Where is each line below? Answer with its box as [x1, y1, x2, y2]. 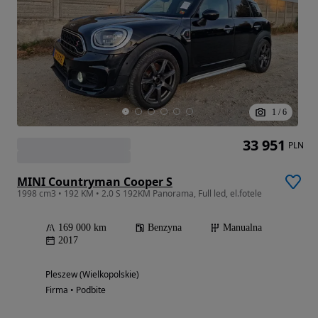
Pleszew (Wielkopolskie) [45, 268, 139, 281]
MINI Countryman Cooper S [17, 174, 172, 190]
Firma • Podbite [45, 284, 106, 297]
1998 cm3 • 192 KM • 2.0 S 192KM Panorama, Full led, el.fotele [17, 187, 262, 200]
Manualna [223, 222, 262, 234]
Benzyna [148, 222, 182, 234]
